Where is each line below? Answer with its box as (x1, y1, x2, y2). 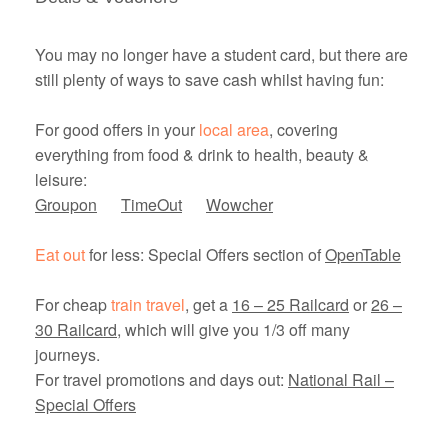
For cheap (35, 293, 111, 317)
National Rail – (288, 368, 394, 392)
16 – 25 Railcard (232, 293, 349, 317)
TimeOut (121, 193, 182, 217)
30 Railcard (35, 318, 117, 342)
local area (199, 118, 269, 142)
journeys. (35, 343, 100, 367)
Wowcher (206, 193, 273, 217)
